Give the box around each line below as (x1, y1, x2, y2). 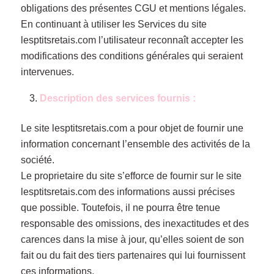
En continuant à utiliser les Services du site (20, 19, 207, 30)
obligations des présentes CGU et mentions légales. (20, 3, 246, 14)
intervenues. (20, 67, 74, 78)
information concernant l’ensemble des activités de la (20, 138, 250, 149)
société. (20, 154, 54, 165)
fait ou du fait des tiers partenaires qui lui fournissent (20, 250, 245, 261)
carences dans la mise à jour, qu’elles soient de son (20, 234, 244, 245)
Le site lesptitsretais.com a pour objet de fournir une (20, 122, 243, 133)
